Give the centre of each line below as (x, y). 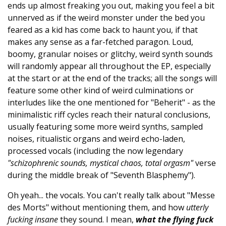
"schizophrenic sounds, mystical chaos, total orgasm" (100, 163)
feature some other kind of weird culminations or (101, 90)
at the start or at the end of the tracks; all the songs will (112, 78)
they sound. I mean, (97, 219)
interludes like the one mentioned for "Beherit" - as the (111, 102)
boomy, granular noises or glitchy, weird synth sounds (110, 54)
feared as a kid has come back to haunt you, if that (103, 30)
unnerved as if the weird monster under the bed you (106, 18)
